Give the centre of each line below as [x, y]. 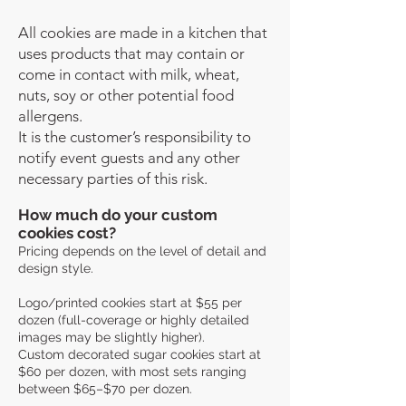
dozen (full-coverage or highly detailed [134, 319]
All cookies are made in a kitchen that [143, 32]
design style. [56, 268]
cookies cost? [67, 232]
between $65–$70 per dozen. [105, 388]
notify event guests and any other [129, 157]
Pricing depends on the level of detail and [142, 251]
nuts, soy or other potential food [126, 95]
